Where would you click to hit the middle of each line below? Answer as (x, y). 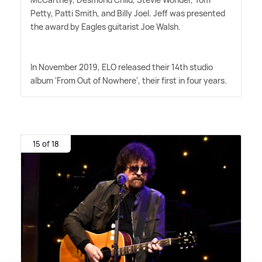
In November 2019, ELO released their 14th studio (122, 67)
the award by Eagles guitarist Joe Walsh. (106, 27)
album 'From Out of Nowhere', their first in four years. (129, 81)
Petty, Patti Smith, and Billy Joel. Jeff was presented (128, 13)
